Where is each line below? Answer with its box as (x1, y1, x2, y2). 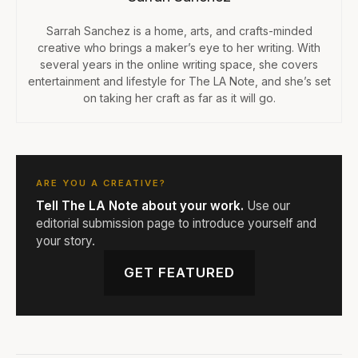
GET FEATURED (123, 264, 235, 280)
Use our (244, 197, 290, 213)
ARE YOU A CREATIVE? (36, 177, 166, 189)
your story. (36, 233, 95, 249)
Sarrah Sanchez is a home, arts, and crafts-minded (46, 23, 312, 38)
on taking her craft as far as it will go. (82, 90, 276, 105)
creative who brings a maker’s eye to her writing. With (38, 40, 320, 54)
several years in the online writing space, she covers (40, 57, 318, 71)
